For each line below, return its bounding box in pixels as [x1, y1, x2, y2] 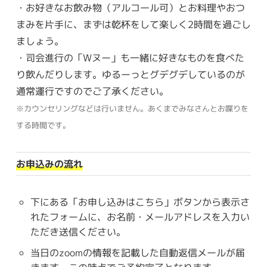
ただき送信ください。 [30, 225, 126, 239]
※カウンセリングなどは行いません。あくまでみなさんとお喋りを [15, 103, 249, 114]
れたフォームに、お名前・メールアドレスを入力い [30, 210, 250, 224]
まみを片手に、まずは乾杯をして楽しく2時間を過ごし [15, 18, 251, 32]
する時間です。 [15, 120, 70, 131]
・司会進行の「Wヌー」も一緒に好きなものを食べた [15, 51, 244, 65]
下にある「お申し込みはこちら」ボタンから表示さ [30, 195, 250, 209]
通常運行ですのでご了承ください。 [15, 85, 169, 98]
